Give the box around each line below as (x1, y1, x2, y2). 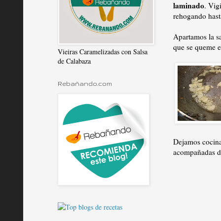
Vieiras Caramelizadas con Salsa (58, 47, 147, 56)
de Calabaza (58, 56, 91, 66)
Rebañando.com (58, 80, 112, 87)
